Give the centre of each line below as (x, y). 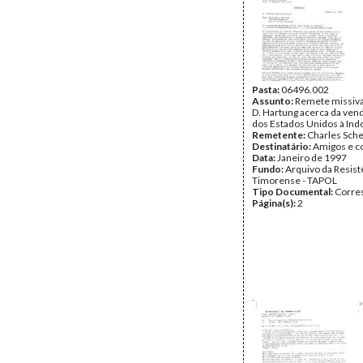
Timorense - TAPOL (295, 180)
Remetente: (280, 135)
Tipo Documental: (293, 192)
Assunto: (273, 101)
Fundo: (269, 169)
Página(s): (275, 203)
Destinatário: (282, 146)
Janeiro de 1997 (312, 158)
